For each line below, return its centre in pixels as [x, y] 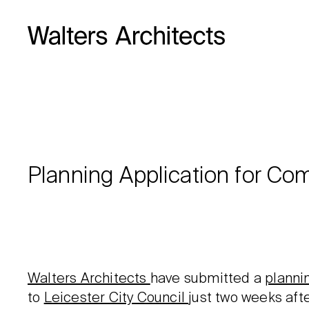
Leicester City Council [116, 299]
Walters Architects [89, 279]
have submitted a [208, 279]
